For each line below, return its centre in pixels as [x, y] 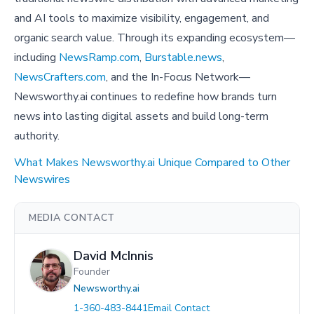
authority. [37, 136]
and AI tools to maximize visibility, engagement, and [142, 19]
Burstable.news [183, 58]
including [36, 58]
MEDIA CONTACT [72, 218]
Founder [92, 272]
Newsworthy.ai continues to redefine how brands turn [145, 97]
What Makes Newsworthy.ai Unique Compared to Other [152, 163]
